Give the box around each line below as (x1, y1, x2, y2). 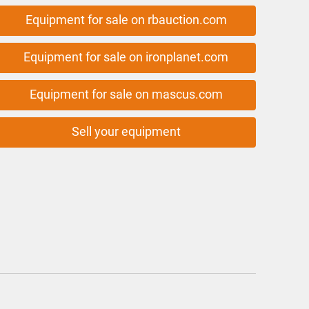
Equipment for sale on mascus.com (29, 87, 223, 101)
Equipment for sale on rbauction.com (25, 12, 227, 27)
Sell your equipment (71, 124, 181, 139)
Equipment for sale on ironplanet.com (23, 50, 229, 64)
